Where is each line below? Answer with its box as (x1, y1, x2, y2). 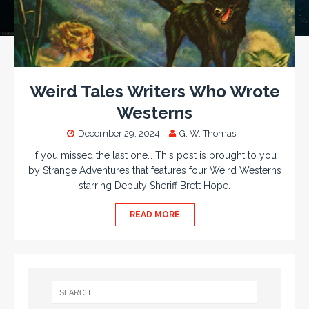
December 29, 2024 (77, 128, 160, 139)
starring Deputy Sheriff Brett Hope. (79, 180, 230, 192)
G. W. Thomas (179, 128, 236, 139)
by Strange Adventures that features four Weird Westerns (28, 165, 281, 177)
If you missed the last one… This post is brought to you (32, 150, 277, 161)
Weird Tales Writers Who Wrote (29, 81, 280, 102)
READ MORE (129, 210, 180, 220)
